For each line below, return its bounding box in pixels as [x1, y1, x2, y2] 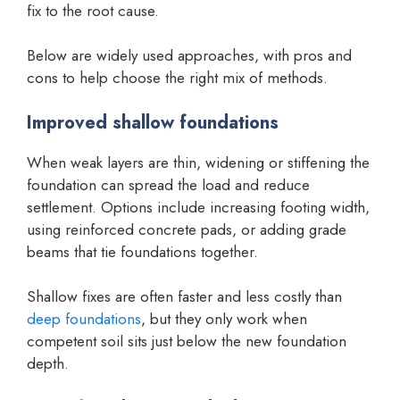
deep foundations [27, 308, 141, 329]
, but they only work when [141, 308, 307, 329]
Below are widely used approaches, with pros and [27, 45, 352, 66]
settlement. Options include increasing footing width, [27, 196, 370, 218]
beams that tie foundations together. [27, 240, 258, 262]
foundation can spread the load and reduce [27, 173, 310, 196]
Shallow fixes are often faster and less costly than [27, 286, 342, 307]
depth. [27, 353, 69, 374]
